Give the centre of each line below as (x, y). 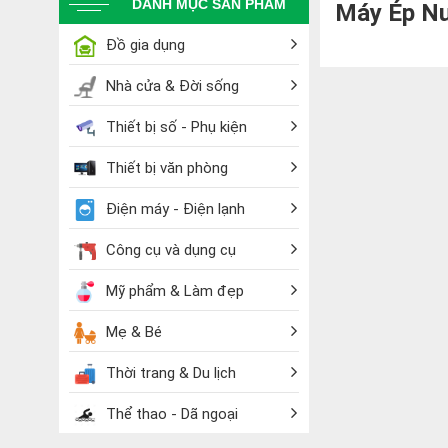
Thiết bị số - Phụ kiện (176, 127)
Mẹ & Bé (134, 332)
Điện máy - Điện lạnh (175, 209)
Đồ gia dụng (145, 45)
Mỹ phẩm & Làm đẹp (175, 291)
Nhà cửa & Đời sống (172, 86)
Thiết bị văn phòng (167, 168)
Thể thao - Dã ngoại (172, 414)
